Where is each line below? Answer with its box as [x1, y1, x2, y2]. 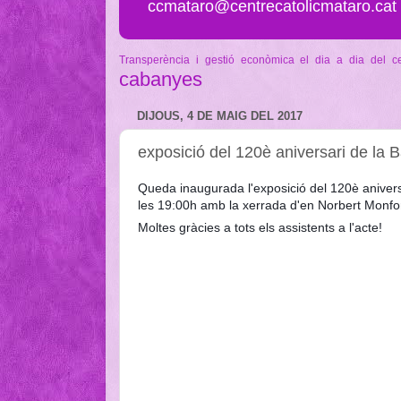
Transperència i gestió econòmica [119, 53, 294, 66]
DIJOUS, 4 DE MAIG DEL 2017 [137, 109, 303, 124]
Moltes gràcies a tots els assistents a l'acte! [138, 219, 382, 235]
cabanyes [119, 67, 202, 90]
